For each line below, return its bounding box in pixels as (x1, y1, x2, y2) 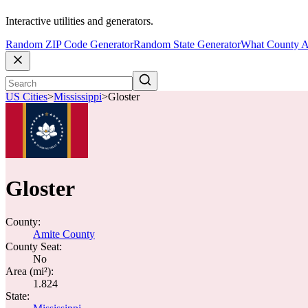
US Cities (5, 91, 47, 103)
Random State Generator (133, 38, 241, 51)
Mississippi (54, 91, 102, 103)
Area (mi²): (5, 265, 54, 277)
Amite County (33, 228, 95, 240)
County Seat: (5, 241, 62, 252)
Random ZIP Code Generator (5, 38, 133, 51)
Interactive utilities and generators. (5, 15, 153, 27)
